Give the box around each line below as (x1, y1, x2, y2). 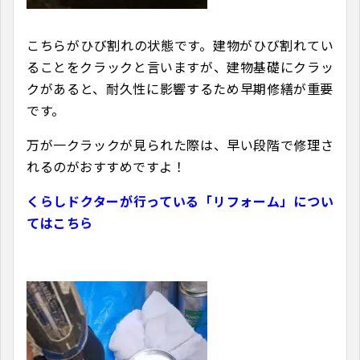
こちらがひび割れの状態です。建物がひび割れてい (27, 35, 333, 55)
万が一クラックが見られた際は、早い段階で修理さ (27, 135, 333, 155)
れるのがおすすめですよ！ (27, 157, 186, 177)
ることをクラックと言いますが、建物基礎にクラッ (27, 57, 333, 77)
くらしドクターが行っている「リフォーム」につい (27, 191, 333, 211)
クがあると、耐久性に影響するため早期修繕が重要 (27, 79, 333, 99)
